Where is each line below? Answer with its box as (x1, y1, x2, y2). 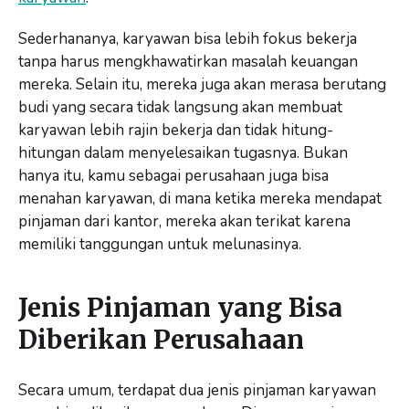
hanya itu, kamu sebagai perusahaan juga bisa (18, 164, 329, 186)
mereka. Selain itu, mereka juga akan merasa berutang (18, 73, 386, 95)
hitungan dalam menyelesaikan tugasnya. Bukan (18, 142, 348, 163)
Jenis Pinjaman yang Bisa (18, 290, 342, 324)
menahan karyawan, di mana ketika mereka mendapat (18, 187, 382, 209)
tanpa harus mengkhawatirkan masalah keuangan (18, 50, 358, 72)
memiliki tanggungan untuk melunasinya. (18, 233, 301, 255)
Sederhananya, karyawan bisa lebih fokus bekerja (18, 27, 357, 49)
